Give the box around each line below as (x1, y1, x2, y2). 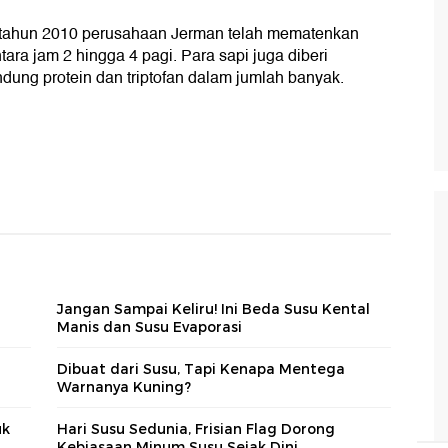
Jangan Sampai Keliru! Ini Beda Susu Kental (57, 300, 370, 319)
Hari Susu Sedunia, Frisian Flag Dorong (57, 420, 335, 439)
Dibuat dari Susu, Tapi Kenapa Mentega (57, 360, 345, 379)
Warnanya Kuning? (57, 378, 191, 397)
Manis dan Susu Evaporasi (57, 318, 242, 337)
